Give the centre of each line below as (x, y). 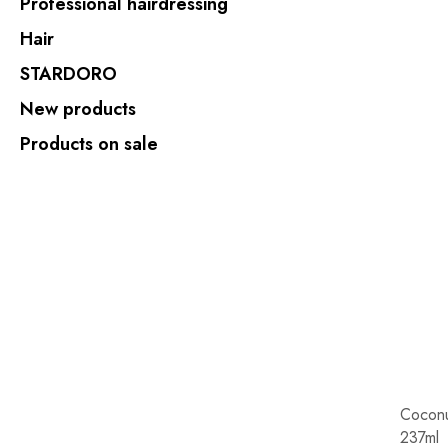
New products (78, 109)
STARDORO (68, 74)
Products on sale (89, 144)
